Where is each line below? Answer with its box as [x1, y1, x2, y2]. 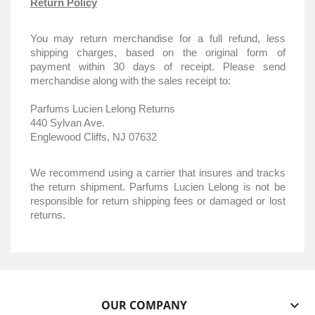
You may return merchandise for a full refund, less [30, 32, 285, 44]
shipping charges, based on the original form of [30, 46, 285, 58]
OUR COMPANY [101, 297, 188, 313]
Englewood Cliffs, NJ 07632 [30, 130, 157, 143]
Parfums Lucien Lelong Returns [30, 102, 175, 115]
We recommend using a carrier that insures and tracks [30, 166, 285, 179]
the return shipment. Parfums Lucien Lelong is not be [30, 180, 285, 193]
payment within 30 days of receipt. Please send [30, 60, 285, 72]
